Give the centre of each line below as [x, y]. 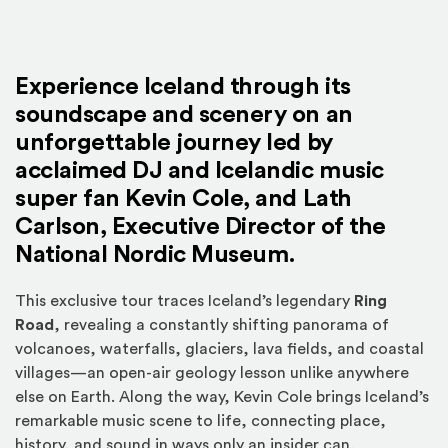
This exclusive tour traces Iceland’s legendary [184, 301]
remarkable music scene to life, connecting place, [200, 421]
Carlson [57, 227]
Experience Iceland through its [183, 87]
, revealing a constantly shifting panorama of [221, 325]
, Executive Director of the [242, 227]
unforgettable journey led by [174, 143]
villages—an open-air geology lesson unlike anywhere [212, 373]
